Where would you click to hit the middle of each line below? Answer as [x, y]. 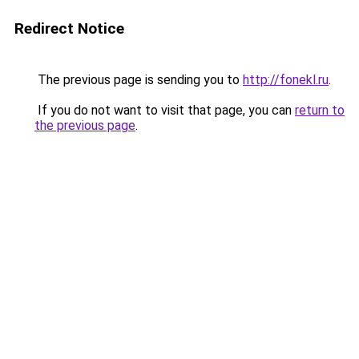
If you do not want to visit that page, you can [165, 110]
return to [320, 110]
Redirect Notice [69, 28]
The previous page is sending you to [139, 80]
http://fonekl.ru [286, 80]
